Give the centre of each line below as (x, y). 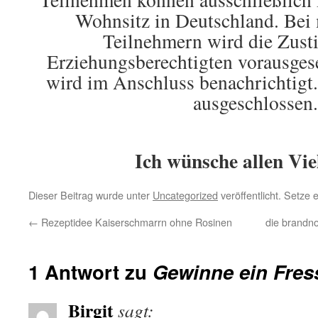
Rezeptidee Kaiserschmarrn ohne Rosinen (135, 221)
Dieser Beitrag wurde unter (91, 194)
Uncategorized (185, 194)
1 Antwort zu (91, 271)
